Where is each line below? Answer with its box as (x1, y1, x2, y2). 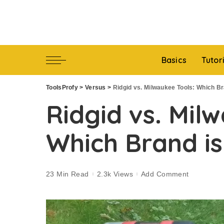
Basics (161, 55, 187, 65)
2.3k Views (96, 169, 133, 178)
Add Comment (141, 169, 189, 178)
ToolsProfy (46, 84, 78, 91)
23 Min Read (46, 169, 89, 178)
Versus (84, 84, 106, 91)
